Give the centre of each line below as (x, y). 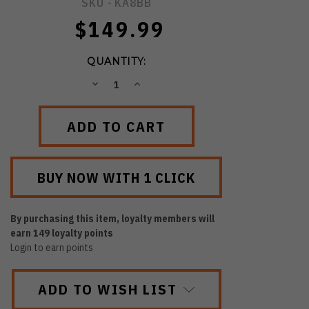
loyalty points (82, 233)
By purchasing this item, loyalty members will (113, 219)
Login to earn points (52, 248)
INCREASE (161, 83)
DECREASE (121, 83)
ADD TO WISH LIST (107, 289)
